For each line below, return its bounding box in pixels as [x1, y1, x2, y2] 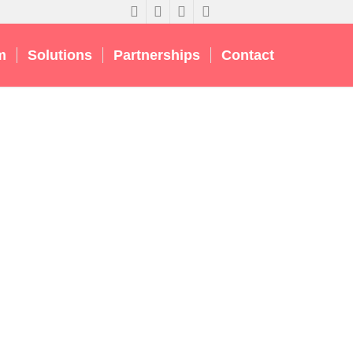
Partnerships [113, 47, 200, 63]
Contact [221, 47, 274, 63]
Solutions [28, 47, 92, 63]
